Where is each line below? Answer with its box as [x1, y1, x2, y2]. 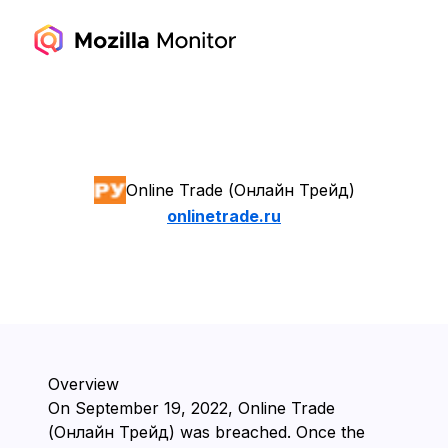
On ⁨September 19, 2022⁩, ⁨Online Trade [48, 398, 335, 418]
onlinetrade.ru [167, 206, 281, 226]
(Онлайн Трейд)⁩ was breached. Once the [48, 422, 365, 442]
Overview [48, 374, 119, 394]
